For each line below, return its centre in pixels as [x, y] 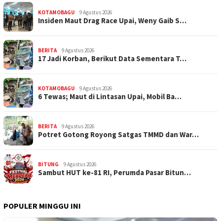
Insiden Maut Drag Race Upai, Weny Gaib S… [112, 20]
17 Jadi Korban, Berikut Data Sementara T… [112, 58]
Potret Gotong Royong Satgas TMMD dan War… [118, 134]
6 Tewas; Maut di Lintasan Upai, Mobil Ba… [110, 96]
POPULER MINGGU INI [42, 205]
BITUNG [48, 164]
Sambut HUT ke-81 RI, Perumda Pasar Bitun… [114, 172]
